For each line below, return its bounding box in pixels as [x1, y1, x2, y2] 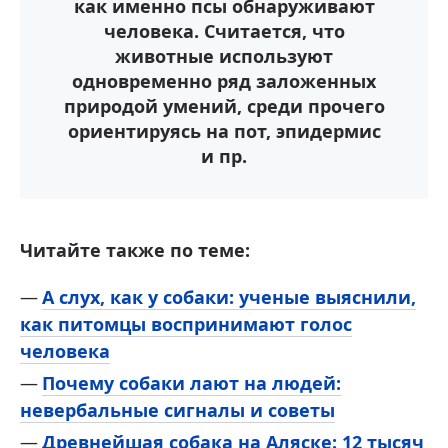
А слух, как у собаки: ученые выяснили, [42, 285, 416, 310]
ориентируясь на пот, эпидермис [67, 119, 381, 144]
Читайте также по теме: [20, 238, 250, 263]
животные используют [115, 44, 333, 69]
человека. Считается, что [103, 19, 345, 44]
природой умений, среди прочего [63, 94, 385, 119]
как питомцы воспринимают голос [20, 312, 352, 337]
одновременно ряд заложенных [72, 69, 376, 94]
